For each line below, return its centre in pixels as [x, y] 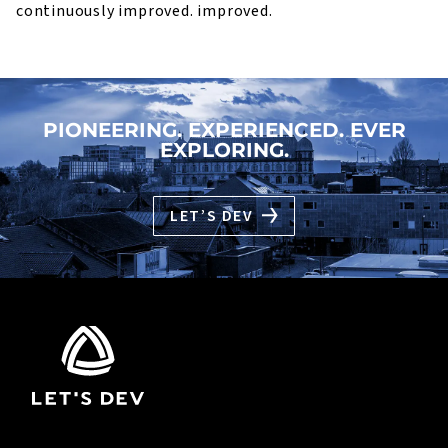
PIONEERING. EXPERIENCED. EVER [224, 130]
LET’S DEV [212, 216]
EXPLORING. [224, 150]
